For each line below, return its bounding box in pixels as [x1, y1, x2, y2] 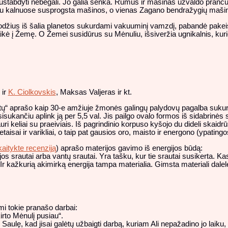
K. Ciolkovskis [8, 88, 56, 97]
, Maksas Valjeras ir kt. [55, 88, 132, 97]
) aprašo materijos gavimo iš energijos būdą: [55, 144, 203, 152]
